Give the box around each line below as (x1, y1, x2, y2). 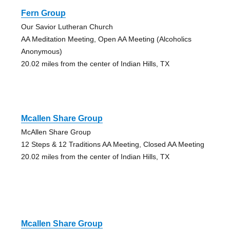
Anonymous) (21, 47, 62, 55)
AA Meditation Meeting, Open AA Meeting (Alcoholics (21, 34, 191, 43)
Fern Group (21, 8, 66, 17)
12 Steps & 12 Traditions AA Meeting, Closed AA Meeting (21, 140, 204, 148)
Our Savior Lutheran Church (21, 22, 113, 31)
